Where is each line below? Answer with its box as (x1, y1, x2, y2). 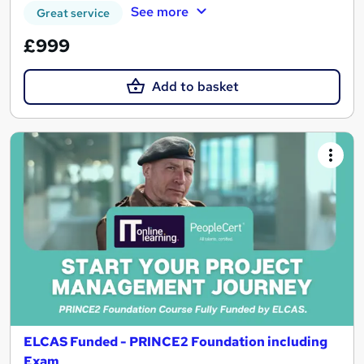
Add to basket (151, 78, 239, 96)
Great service (37, 6, 110, 21)
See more (130, 3, 188, 21)
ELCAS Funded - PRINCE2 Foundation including (24, 332, 327, 350)
